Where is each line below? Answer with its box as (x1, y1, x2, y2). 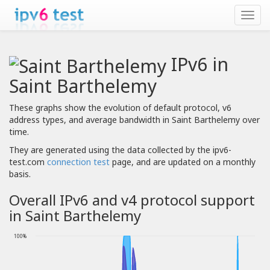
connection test (47, 156, 110, 168)
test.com (9, 156, 47, 168)
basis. (9, 168, 31, 180)
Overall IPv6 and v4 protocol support (9, 190, 255, 210)
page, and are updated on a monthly (110, 156, 256, 168)
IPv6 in (166, 52, 228, 77)
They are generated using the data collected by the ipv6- (9, 144, 231, 156)
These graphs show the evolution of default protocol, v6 (9, 102, 231, 114)
